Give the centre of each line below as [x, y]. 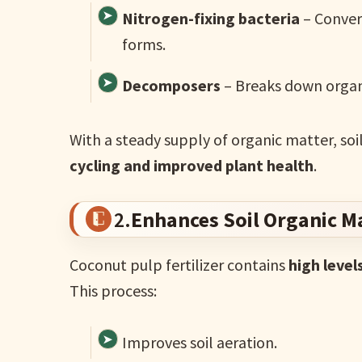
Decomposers [171, 85]
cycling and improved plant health [192, 165]
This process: [114, 290]
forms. [144, 44]
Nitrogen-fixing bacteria [211, 19]
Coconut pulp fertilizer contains [179, 264]
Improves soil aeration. [200, 342]
